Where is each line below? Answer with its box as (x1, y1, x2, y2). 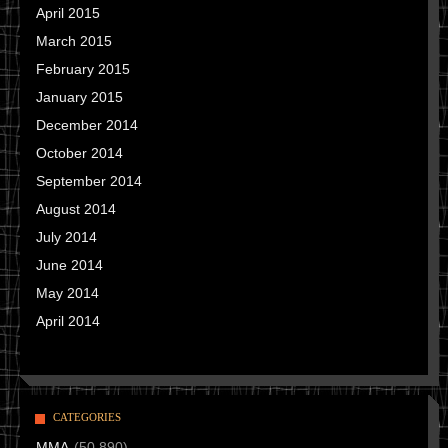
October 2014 (36, 145, 123, 161)
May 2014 (36, 285, 99, 301)
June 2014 (36, 257, 103, 273)
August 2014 (36, 201, 116, 217)
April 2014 (36, 313, 100, 329)
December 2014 (36, 117, 138, 133)
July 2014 (36, 229, 97, 245)
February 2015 (36, 61, 130, 77)
